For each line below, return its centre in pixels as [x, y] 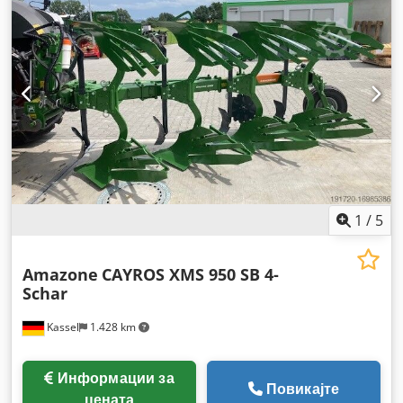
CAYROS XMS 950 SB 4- [190, 275]
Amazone [60, 275]
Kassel [62, 327]
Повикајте [303, 389]
